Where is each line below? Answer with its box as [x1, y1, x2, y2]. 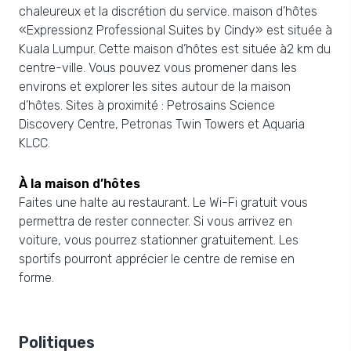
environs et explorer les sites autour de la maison [19, 79, 291, 94]
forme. [19, 270, 54, 285]
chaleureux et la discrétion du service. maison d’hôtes [19, 4, 317, 19]
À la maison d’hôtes [19, 176, 140, 191]
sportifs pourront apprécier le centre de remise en [19, 251, 295, 266]
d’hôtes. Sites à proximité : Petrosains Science [19, 98, 275, 113]
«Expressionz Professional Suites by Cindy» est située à [19, 23, 332, 38]
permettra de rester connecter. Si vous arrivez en [19, 214, 292, 229]
